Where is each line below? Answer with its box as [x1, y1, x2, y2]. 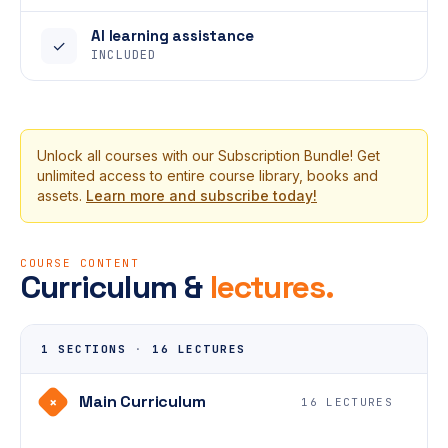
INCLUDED [91, 47, 157, 63]
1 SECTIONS [41, 342, 127, 356]
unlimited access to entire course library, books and [37, 167, 378, 184]
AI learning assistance [91, 26, 254, 45]
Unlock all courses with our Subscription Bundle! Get [37, 147, 380, 164]
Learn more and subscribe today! [86, 187, 317, 204]
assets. [37, 187, 86, 204]
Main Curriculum [79, 391, 206, 412]
